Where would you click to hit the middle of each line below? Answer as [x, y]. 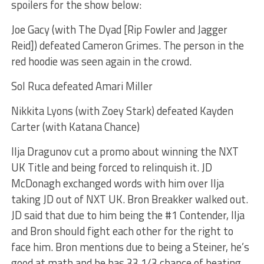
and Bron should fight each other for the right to [122, 231]
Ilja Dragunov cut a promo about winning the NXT [125, 151]
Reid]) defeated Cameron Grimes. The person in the [127, 45]
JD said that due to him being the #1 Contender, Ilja [128, 215]
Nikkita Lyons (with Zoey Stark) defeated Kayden [122, 110]
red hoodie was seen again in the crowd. [101, 61]
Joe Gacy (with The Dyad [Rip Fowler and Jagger [119, 29]
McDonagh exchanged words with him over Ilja [117, 183]
